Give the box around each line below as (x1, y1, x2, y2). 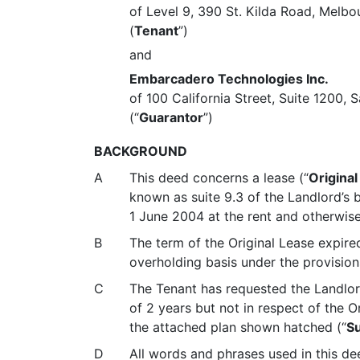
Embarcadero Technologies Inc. (129, 71, 329, 87)
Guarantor (139, 109, 204, 125)
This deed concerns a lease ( (129, 170, 304, 186)
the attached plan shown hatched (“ (129, 319, 346, 335)
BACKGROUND (94, 143, 187, 159)
